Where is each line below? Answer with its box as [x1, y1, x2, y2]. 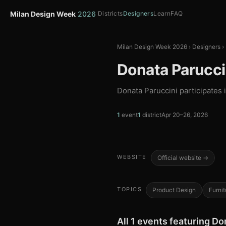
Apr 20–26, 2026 [161, 111, 208, 119]
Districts [98, 10, 123, 17]
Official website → [157, 154, 208, 161]
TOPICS [117, 186, 142, 193]
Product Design [152, 186, 196, 194]
